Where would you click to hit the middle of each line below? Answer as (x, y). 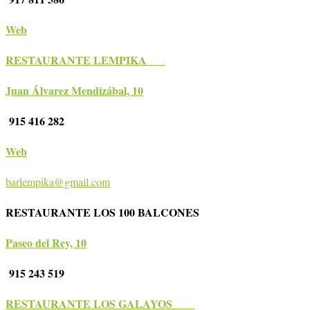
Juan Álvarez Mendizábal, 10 (74, 91)
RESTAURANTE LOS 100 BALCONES (110, 212)
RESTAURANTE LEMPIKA (85, 60)
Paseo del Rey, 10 (46, 243)
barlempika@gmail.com (58, 182)
